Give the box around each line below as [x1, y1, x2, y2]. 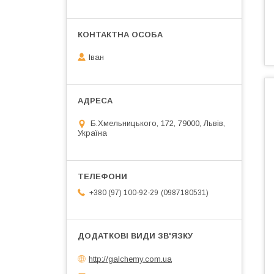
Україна [78, 128, 107, 138]
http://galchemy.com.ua [89, 254, 172, 264]
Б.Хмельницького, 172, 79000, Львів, [91, 119, 225, 128]
